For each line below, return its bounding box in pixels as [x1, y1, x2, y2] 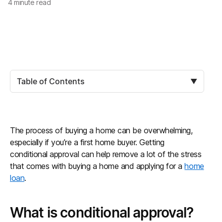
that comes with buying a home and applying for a [10, 161, 185, 171]
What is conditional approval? [10, 204, 194, 221]
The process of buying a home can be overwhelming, [10, 125, 193, 135]
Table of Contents [17, 76, 85, 86]
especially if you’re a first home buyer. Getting [10, 137, 165, 147]
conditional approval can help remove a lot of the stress [10, 149, 202, 159]
